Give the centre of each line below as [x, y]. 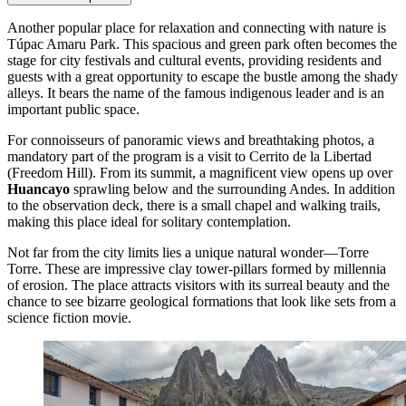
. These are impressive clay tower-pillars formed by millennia [212, 268]
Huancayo [39, 188]
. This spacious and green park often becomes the [256, 43]
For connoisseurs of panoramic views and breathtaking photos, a [191, 140]
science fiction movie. [69, 317]
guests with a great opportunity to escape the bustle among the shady [203, 76]
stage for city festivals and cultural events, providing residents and [194, 60]
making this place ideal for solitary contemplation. [149, 221]
